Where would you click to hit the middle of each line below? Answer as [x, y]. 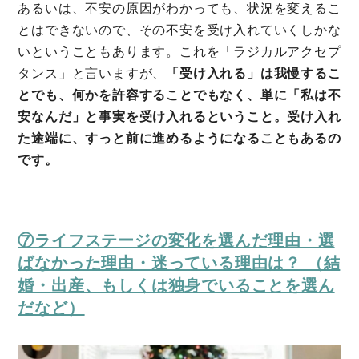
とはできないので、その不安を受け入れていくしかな [179, 30]
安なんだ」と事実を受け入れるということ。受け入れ [179, 116]
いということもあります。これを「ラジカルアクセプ [179, 51]
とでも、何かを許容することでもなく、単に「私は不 [179, 95]
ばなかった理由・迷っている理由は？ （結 [179, 263]
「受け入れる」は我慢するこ [254, 73]
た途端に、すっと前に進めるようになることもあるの [179, 138]
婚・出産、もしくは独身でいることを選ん [176, 286]
